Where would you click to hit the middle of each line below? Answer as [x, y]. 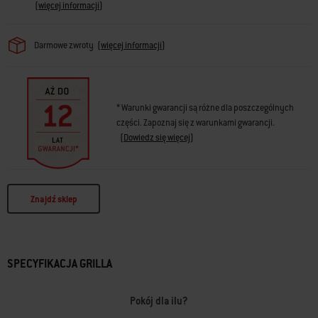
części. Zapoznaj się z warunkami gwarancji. [196, 123]
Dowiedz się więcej [157, 138]
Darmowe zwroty [64, 45]
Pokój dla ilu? [159, 301]
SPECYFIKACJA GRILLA [60, 264]
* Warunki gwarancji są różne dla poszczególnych [205, 108]
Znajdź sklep [54, 199]
